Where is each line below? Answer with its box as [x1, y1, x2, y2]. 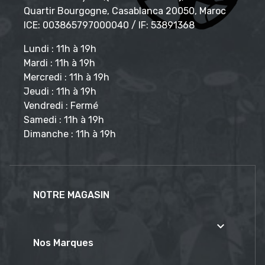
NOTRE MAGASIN [33, 189, 109, 201]
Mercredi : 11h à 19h [24, 71, 109, 83]
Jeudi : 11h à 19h [24, 85, 96, 97]
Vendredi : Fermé [24, 99, 98, 111]
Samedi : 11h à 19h [24, 114, 104, 125]
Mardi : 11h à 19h [24, 57, 95, 69]
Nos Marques [33, 237, 93, 248]
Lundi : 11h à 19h [24, 43, 96, 54]
